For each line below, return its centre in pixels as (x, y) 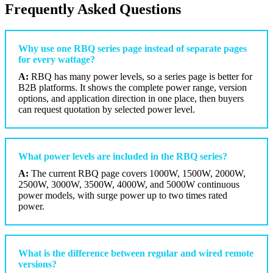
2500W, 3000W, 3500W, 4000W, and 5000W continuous (129, 185)
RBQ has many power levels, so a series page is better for (140, 77)
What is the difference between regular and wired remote (136, 253)
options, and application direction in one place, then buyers (131, 99)
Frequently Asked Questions (93, 9)
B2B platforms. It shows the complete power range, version (133, 88)
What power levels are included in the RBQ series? (123, 157)
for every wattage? (57, 60)
